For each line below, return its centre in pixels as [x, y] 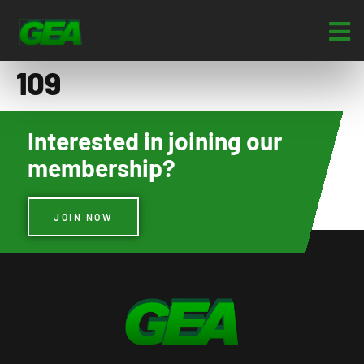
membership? [104, 167]
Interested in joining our [155, 141]
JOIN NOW [83, 217]
